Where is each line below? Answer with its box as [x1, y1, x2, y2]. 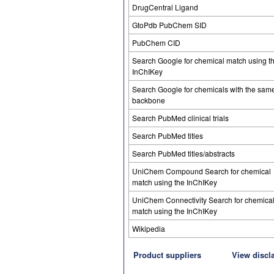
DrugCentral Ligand [132, 2, 198, 12]
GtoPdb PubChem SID [132, 20, 207, 30]
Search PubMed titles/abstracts [132, 148, 235, 158]
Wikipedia [132, 223, 165, 234]
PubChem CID [132, 37, 180, 48]
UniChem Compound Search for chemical [132, 166, 271, 176]
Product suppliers [133, 249, 201, 261]
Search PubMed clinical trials [132, 113, 229, 123]
